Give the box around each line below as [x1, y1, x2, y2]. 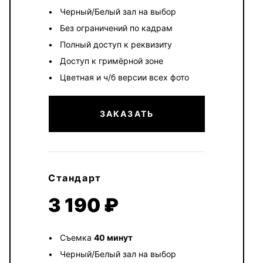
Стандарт [48, 172, 102, 184]
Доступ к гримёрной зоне [60, 56, 163, 66]
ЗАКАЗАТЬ [100, 109, 154, 119]
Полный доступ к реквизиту [60, 39, 172, 49]
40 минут [94, 232, 133, 242]
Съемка [60, 232, 94, 242]
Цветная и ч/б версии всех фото [60, 72, 189, 82]
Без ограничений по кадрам [60, 23, 173, 33]
